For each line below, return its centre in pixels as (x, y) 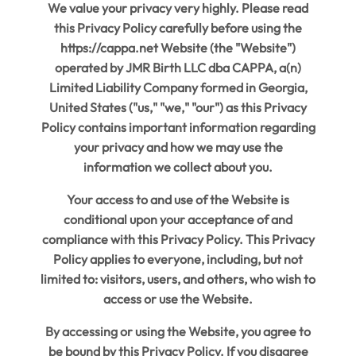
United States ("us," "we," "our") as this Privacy (178, 108)
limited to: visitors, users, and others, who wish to (178, 279)
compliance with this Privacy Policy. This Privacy (178, 240)
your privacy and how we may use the (178, 147)
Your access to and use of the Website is (178, 200)
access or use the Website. (178, 299)
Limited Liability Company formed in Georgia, (178, 88)
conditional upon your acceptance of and (178, 220)
